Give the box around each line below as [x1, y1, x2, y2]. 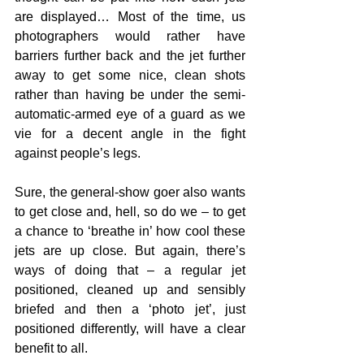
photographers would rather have [15, 28, 245, 43]
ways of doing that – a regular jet [15, 262, 245, 277]
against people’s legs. [15, 145, 144, 160]
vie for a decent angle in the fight [15, 126, 245, 141]
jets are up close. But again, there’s [15, 243, 245, 258]
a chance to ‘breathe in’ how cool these [15, 223, 245, 238]
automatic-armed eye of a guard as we [15, 106, 245, 121]
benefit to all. [15, 340, 88, 355]
